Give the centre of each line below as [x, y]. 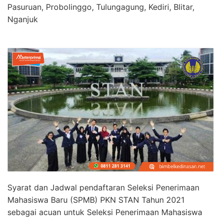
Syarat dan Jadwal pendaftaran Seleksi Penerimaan [103, 187]
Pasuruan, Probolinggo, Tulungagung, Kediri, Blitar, [101, 7]
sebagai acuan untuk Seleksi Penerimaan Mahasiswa [105, 212]
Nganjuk [23, 19]
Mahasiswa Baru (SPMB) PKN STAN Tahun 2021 [96, 200]
